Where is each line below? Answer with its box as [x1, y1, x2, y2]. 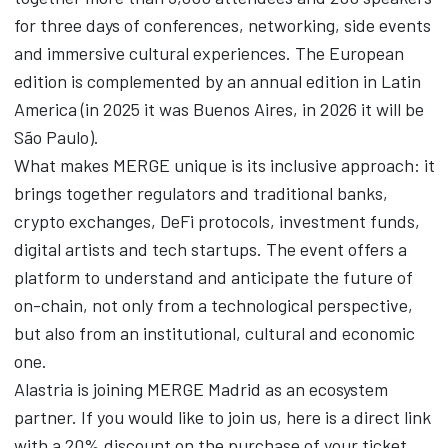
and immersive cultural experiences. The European [13, 42, 404, 65]
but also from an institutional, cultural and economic [13, 322, 415, 345]
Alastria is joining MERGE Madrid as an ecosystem [13, 378, 388, 401]
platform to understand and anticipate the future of [13, 266, 413, 289]
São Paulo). [13, 126, 99, 149]
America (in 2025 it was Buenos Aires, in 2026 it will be [13, 98, 424, 121]
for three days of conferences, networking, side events [13, 14, 431, 37]
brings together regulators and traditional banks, [13, 182, 388, 205]
